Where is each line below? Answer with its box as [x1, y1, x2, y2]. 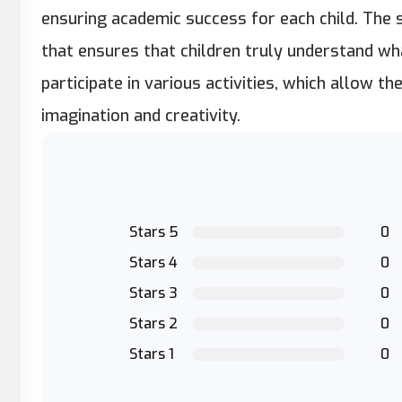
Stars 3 [129, 284, 178, 302]
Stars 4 [129, 253, 178, 272]
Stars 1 [129, 345, 174, 363]
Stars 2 [129, 314, 178, 333]
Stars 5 [129, 223, 179, 241]
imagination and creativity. [41, 105, 240, 127]
